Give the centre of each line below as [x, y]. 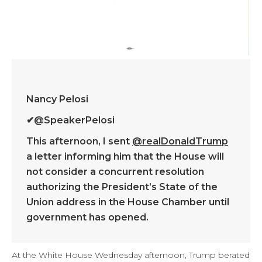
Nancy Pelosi [57, 99]
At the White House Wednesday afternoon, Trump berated [131, 255]
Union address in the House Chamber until [128, 202]
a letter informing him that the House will [125, 157]
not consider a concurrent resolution [115, 172]
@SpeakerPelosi [74, 120]
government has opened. [87, 218]
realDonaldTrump [185, 142]
